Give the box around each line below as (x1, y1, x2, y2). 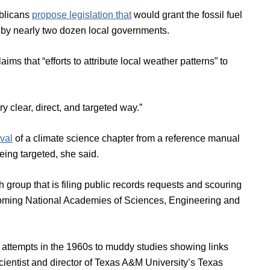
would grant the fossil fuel (131, 9, 242, 20)
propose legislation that (32, 9, 131, 20)
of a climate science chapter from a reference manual (13, 133, 240, 143)
